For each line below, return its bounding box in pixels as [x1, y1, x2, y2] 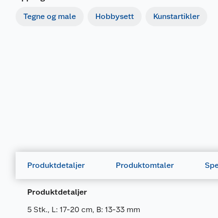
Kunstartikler [153, 12, 200, 21]
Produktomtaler [116, 161, 174, 170]
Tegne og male [23, 12, 76, 21]
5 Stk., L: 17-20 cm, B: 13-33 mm [27, 205, 140, 214]
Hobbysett [95, 12, 134, 21]
